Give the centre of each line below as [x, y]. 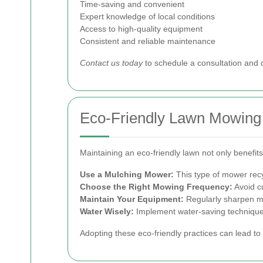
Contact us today [111, 63]
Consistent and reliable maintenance [148, 41]
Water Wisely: [107, 211]
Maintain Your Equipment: [132, 199]
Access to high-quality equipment [141, 28]
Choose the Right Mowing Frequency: [156, 186]
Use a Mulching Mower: [127, 174]
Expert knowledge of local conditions [147, 16]
